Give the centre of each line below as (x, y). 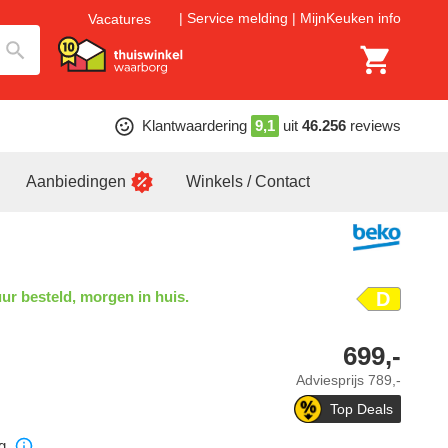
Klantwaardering (194, 125)
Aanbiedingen (76, 181)
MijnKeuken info (350, 18)
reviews (375, 125)
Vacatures (119, 18)
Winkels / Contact (248, 181)
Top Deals (361, 409)
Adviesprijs (332, 380)
